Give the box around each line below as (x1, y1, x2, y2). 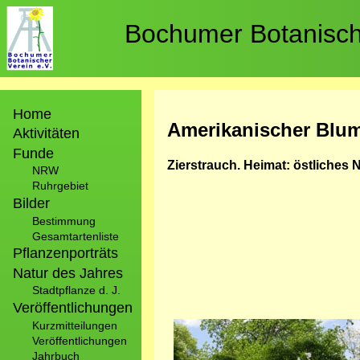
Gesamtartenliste (32, 229, 119, 243)
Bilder (13, 194, 50, 211)
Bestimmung (32, 214, 96, 227)
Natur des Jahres (13, 264, 123, 281)
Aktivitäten (13, 125, 80, 142)
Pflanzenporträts (13, 245, 118, 262)
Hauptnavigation (13, 90, 114, 104)
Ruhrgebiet (32, 179, 88, 193)
